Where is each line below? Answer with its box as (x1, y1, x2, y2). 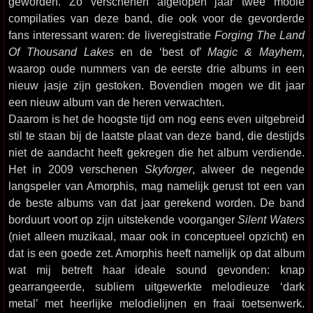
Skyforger (144, 163, 192, 175)
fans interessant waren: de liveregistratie (8, 29, 214, 41)
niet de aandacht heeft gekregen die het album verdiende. (8, 146, 305, 159)
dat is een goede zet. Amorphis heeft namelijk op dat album (8, 247, 305, 259)
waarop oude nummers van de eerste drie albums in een (8, 62, 305, 75)
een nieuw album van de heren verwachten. (8, 96, 224, 108)
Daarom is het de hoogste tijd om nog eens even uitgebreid (8, 112, 305, 125)
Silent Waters (238, 213, 305, 226)
